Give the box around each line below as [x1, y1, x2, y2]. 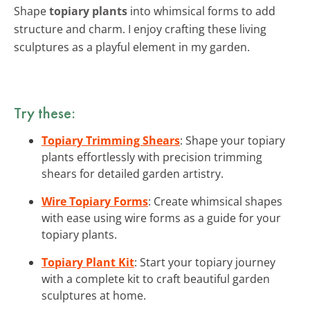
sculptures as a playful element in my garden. [14, 39, 250, 55]
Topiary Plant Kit [42, 254, 134, 270]
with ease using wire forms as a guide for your [42, 210, 281, 226]
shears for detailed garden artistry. [42, 165, 224, 181]
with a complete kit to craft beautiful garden [42, 271, 270, 286]
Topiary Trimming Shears [42, 132, 180, 148]
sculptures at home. [42, 287, 146, 303]
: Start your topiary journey [134, 254, 275, 270]
